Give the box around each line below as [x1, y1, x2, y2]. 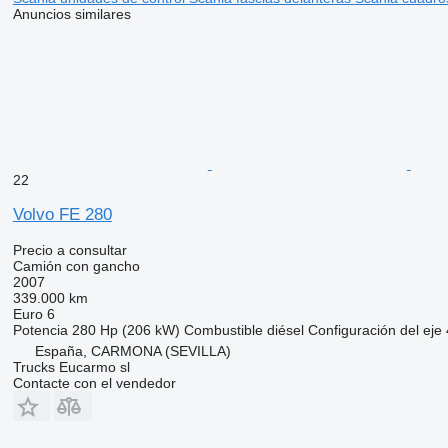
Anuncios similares [12, 5, 131, 22]
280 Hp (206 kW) [71, 321, 180, 338]
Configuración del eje [307, 321, 442, 338]
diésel [266, 321, 304, 338]
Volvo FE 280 [12, 204, 112, 224]
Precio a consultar [12, 241, 127, 258]
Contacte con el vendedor [12, 374, 176, 391]
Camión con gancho [12, 257, 140, 274]
